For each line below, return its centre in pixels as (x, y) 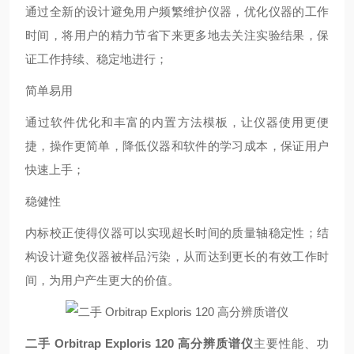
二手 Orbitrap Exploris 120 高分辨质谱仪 (139, 343)
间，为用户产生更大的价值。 (102, 280)
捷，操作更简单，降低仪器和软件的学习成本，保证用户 (177, 146)
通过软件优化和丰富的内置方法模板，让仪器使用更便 (177, 122)
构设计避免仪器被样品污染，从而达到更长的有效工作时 (177, 256)
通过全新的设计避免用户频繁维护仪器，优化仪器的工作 (177, 11)
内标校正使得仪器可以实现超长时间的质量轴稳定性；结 (177, 233)
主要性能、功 (291, 343)
